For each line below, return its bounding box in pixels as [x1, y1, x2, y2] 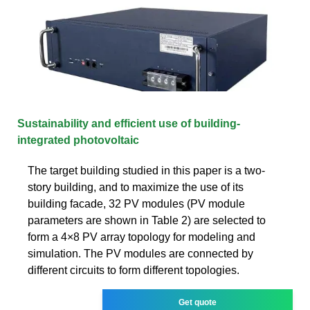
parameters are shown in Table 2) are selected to [28, 214, 266, 226]
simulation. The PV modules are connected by [28, 247, 253, 259]
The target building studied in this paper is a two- [28, 164, 265, 176]
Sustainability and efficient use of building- [17, 117, 240, 129]
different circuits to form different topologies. [28, 264, 239, 276]
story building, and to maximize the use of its [28, 181, 244, 193]
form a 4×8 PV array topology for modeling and [28, 230, 255, 243]
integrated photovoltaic [17, 134, 139, 146]
